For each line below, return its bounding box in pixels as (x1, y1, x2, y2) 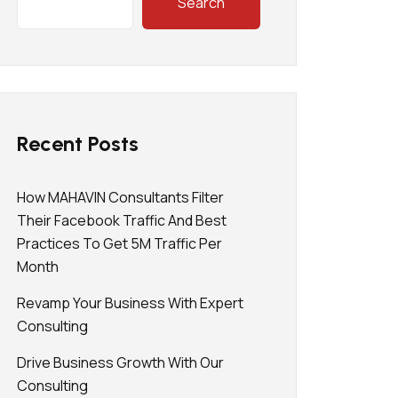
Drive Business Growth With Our (17, 353, 224, 372)
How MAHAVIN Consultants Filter (17, 187, 224, 207)
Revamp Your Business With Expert (17, 293, 243, 313)
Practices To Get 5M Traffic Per (17, 234, 222, 253)
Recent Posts (17, 131, 139, 156)
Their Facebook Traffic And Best (17, 211, 227, 230)
